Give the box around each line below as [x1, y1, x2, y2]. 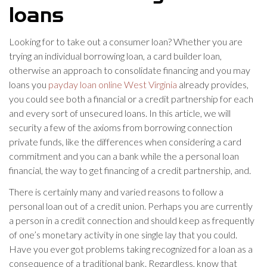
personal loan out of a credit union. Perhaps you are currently [9, 200, 253, 212]
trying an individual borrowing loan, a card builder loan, [9, 50, 222, 61]
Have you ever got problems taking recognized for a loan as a [9, 243, 253, 254]
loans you [9, 79, 48, 90]
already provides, [177, 79, 249, 90]
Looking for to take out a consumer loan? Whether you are [9, 36, 243, 47]
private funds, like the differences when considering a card [9, 136, 241, 147]
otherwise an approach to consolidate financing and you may [9, 64, 250, 76]
